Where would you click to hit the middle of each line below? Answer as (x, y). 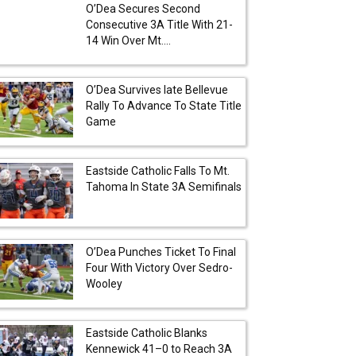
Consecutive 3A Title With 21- (159, 24)
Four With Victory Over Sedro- (159, 267)
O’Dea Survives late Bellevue (157, 89)
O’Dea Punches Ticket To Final (161, 252)
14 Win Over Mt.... (128, 40)
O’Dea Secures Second (143, 8)
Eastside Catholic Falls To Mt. (158, 170)
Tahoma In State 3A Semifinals (164, 186)
